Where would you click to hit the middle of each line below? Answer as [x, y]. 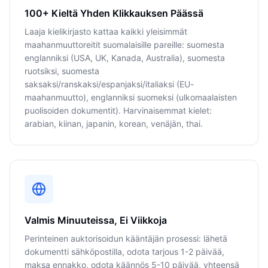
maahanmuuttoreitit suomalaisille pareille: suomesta [124, 45]
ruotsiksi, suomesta [62, 71]
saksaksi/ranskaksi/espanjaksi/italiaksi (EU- [109, 84]
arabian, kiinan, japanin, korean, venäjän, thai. [114, 124]
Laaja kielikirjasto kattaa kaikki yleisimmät [106, 31]
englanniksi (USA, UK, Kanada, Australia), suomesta [125, 58]
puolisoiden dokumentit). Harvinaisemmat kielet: [118, 110]
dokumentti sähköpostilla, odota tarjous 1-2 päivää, [124, 252]
